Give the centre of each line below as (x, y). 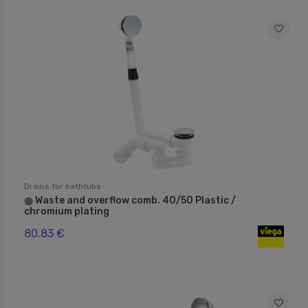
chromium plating (67, 211)
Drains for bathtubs (63, 186)
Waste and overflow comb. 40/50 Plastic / (134, 200)
